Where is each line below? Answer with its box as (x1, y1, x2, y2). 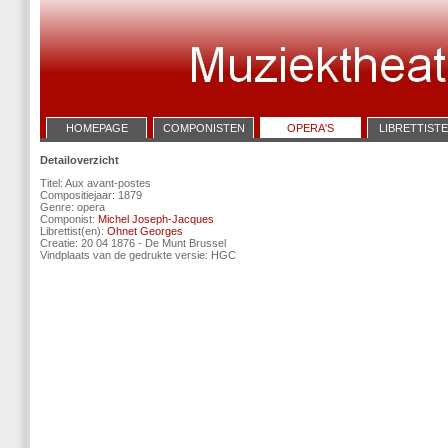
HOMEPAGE (65, 122, 128, 134)
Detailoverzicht (40, 154, 119, 166)
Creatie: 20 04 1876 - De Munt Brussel (40, 237, 226, 249)
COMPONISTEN (162, 122, 245, 134)
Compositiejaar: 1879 (40, 189, 142, 201)
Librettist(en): (40, 225, 107, 237)
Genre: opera (40, 201, 105, 213)
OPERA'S (287, 122, 334, 134)
